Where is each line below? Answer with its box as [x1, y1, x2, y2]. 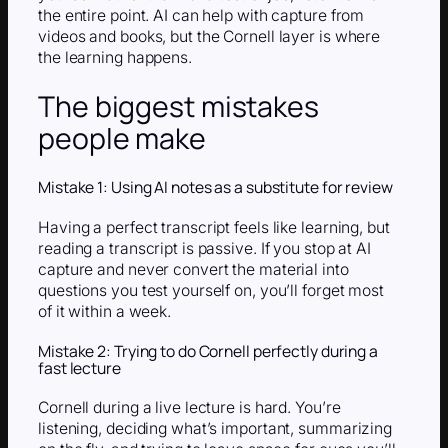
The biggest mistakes [38, 87, 319, 127]
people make [38, 119, 206, 159]
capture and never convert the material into [38, 259, 349, 279]
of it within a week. [38, 301, 171, 321]
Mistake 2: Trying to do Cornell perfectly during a [38, 339, 378, 362]
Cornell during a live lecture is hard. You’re [38, 398, 341, 418]
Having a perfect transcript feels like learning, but [38, 217, 390, 237]
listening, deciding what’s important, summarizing [38, 419, 393, 439]
